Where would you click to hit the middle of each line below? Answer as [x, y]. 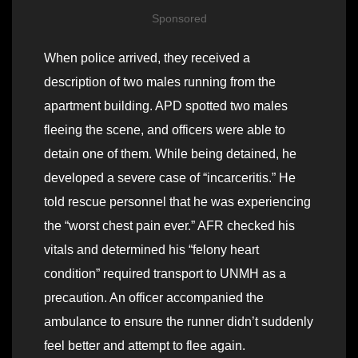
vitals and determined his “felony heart [151, 250]
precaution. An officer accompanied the [154, 298]
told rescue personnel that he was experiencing [177, 202]
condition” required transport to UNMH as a [165, 274]
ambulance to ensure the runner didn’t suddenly [179, 322]
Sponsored [179, 19]
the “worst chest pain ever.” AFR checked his [169, 226]
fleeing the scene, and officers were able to [165, 130]
